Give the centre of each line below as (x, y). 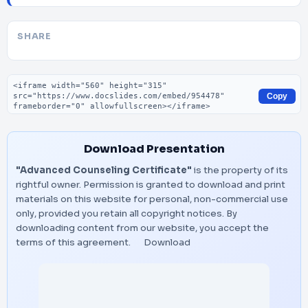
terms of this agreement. (74, 242)
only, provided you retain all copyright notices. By (126, 213)
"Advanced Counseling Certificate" (104, 170)
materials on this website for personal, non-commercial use (152, 199)
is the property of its (240, 170)
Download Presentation (154, 149)
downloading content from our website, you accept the (142, 228)
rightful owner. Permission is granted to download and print (151, 185)
